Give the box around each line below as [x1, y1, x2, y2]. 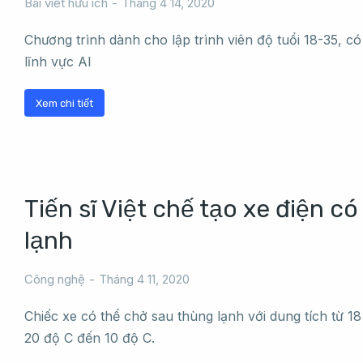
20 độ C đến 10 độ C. [24, 330, 155, 346]
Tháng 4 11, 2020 [99, 271, 190, 287]
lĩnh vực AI [24, 53, 92, 70]
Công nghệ [24, 271, 85, 287]
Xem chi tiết [36, 96, 93, 109]
